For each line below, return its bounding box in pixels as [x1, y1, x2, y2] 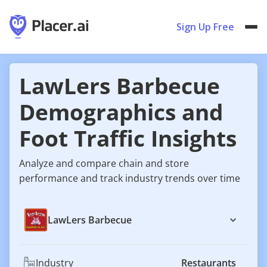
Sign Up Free [176, 20, 234, 33]
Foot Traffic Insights [19, 123, 237, 153]
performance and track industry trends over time [19, 172, 240, 185]
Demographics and [19, 97, 223, 127]
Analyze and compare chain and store [19, 157, 189, 170]
